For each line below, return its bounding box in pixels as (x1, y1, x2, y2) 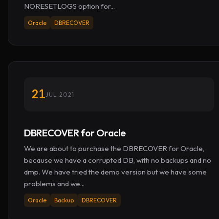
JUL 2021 (45, 90, 75, 98)
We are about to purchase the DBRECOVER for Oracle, (24, 144, 204, 153)
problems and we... (24, 179, 85, 188)
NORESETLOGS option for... (24, 1, 115, 11)
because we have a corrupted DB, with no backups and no (24, 155, 211, 165)
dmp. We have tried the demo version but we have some (24, 167, 207, 176)
